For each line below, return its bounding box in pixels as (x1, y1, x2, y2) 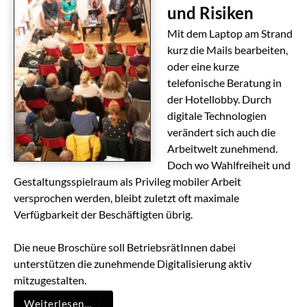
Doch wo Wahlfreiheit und (167, 158, 291, 172)
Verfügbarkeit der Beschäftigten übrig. (14, 208, 193, 221)
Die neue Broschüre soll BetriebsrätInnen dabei (14, 241, 236, 254)
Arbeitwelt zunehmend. (167, 142, 278, 156)
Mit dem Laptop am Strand (167, 27, 293, 40)
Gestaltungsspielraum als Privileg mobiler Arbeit (14, 175, 241, 188)
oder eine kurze (167, 60, 239, 73)
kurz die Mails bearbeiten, (167, 43, 288, 57)
